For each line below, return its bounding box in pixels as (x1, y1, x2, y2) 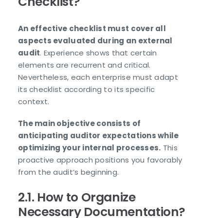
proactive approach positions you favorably (18, 155, 182, 165)
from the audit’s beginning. (18, 167, 119, 178)
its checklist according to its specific (18, 84, 155, 95)
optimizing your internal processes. (18, 143, 161, 153)
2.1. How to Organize (18, 189, 136, 206)
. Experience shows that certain (40, 48, 157, 58)
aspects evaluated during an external (18, 36, 173, 46)
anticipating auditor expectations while (18, 130, 179, 141)
